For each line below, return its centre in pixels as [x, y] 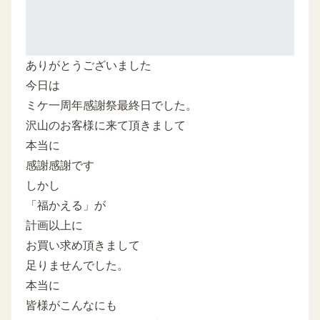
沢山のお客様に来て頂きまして [106, 125]
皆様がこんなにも [71, 305]
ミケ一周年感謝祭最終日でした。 [111, 105]
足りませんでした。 [77, 265]
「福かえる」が [66, 205]
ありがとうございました [89, 65]
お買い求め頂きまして [83, 245]
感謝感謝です [60, 165]
